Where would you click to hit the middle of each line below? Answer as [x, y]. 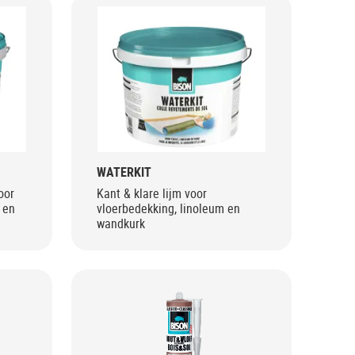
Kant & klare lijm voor [151, 194]
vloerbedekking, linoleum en [168, 209]
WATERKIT [124, 172]
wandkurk [120, 224]
